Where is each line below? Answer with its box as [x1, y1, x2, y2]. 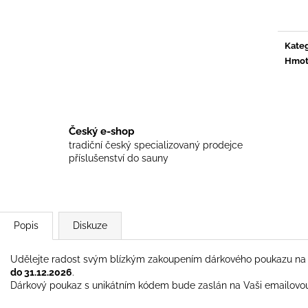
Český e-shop [69, 125, 135, 138]
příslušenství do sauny [69, 153, 168, 164]
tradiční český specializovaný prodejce [69, 140, 243, 151]
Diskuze [73, 219, 107, 231]
